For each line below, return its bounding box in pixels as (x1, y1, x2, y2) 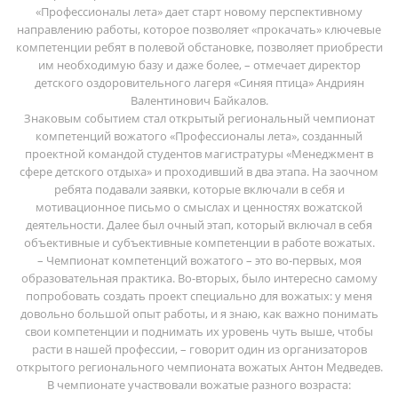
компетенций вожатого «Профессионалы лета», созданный (36, 127, 362, 144)
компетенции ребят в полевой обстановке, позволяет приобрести (15, 38, 383, 55)
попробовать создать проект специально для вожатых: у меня (26, 287, 372, 304)
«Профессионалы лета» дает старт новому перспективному (36, 3, 362, 20)
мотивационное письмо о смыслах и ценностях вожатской (36, 198, 362, 215)
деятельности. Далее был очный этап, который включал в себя (26, 216, 372, 233)
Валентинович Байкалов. (130, 92, 268, 108)
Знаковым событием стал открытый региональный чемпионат (23, 109, 375, 126)
